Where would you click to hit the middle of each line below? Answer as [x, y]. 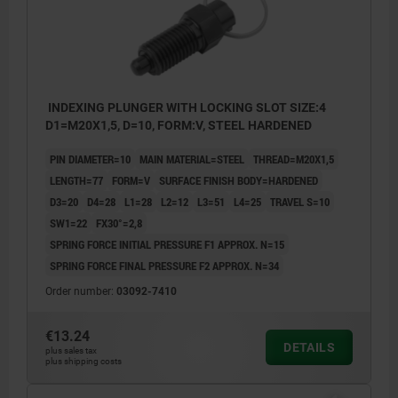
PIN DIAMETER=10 [90, 159]
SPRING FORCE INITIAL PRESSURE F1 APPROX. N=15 [167, 244]
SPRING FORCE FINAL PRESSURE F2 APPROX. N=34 [164, 265]
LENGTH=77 [76, 180]
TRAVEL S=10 [300, 201]
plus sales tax [71, 350]
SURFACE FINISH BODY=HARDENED [239, 180]
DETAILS [309, 347]
